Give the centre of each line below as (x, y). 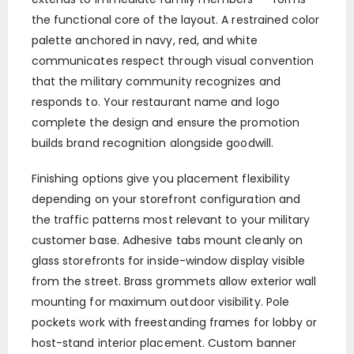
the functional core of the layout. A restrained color (175, 20)
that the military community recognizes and (156, 82)
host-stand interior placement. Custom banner (164, 343)
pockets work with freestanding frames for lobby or (174, 323)
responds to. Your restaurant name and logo (155, 102)
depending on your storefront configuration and (166, 200)
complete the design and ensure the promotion (165, 123)
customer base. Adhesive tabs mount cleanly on (167, 241)
